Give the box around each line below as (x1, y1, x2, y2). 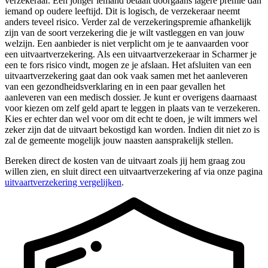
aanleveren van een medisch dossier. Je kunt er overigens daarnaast (5, 92, 257, 102)
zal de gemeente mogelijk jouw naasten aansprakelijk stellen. (5, 135, 233, 145)
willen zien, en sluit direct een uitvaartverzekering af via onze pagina (5, 166, 263, 176)
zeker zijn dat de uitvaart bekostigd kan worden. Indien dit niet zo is (5, 124, 260, 135)
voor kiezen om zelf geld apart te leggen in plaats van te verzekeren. (5, 102, 260, 113)
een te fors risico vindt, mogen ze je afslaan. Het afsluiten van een (5, 59, 251, 70)
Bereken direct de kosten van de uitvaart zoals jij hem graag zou (5, 155, 245, 166)
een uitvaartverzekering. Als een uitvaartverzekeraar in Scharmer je (5, 48, 257, 59)
